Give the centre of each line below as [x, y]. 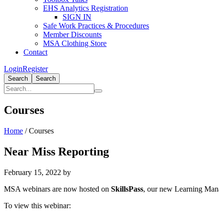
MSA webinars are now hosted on [57, 189]
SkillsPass [127, 189]
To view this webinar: [37, 205]
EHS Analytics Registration [86, 8]
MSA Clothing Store [75, 43]
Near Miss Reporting [56, 151]
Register [35, 69]
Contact [35, 52]
